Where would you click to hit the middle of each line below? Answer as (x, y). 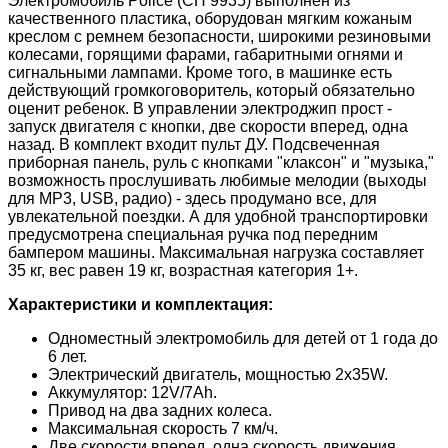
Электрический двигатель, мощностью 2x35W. (218, 374)
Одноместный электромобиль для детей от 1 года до (243, 338)
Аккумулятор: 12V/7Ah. (132, 392)
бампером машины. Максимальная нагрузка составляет (216, 252)
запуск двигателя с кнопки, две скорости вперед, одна (208, 126)
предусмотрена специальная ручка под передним (193, 234)
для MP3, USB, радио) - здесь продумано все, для (192, 198)
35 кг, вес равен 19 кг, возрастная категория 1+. (183, 270)
